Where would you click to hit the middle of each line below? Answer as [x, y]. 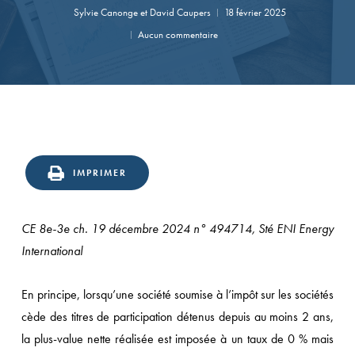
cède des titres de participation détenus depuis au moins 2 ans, [177, 317]
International [52, 251]
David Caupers [180, 12]
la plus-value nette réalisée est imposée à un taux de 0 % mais [177, 339]
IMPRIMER [99, 173]
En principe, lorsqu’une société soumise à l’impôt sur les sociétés [177, 294]
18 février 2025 [255, 12]
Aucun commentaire [177, 34]
